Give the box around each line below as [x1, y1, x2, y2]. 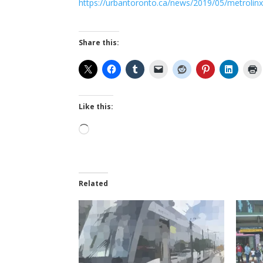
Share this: [79, 37, 120, 48]
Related [79, 178, 109, 188]
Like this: [79, 101, 114, 112]
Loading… [89, 124, 126, 136]
